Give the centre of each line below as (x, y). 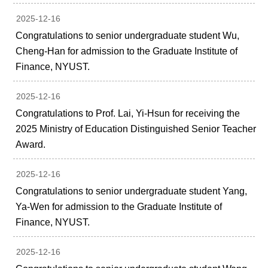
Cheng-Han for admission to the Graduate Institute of (127, 51)
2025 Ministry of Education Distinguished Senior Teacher (136, 129)
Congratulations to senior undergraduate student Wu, (128, 36)
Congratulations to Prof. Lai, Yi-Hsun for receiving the (128, 114)
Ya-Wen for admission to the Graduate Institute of (119, 207)
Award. (31, 145)
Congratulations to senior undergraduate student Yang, (132, 191)
